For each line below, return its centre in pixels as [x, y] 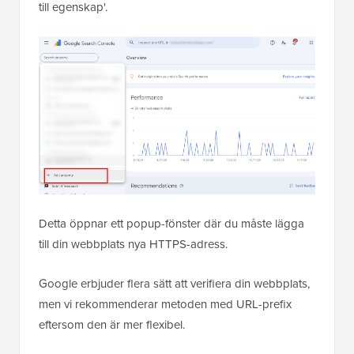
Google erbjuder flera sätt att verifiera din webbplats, [174, 284]
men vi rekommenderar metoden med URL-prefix [165, 305]
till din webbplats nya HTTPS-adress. [133, 245]
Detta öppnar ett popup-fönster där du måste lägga [171, 224]
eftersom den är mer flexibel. [112, 325]
